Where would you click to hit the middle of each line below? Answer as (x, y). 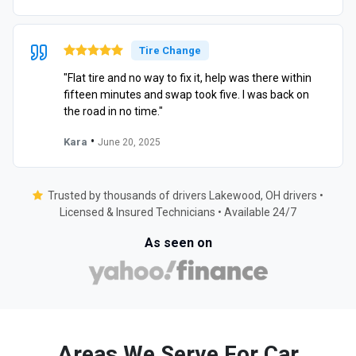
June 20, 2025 (129, 142)
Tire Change (170, 50)
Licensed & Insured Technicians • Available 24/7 (178, 212)
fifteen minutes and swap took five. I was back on (186, 94)
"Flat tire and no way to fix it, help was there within (188, 77)
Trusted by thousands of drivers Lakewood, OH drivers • (186, 195)
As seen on (178, 242)
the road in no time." (113, 111)
